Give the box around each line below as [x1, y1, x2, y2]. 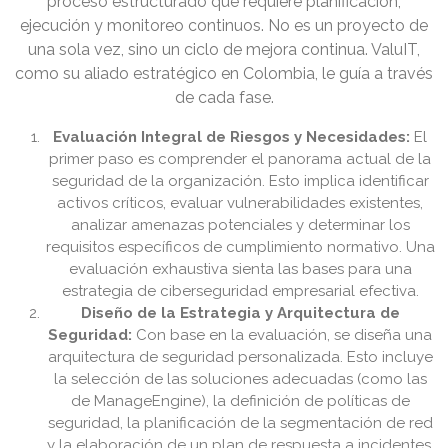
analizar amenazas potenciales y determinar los [70, 216, 410, 235]
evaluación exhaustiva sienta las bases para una [68, 260, 412, 279]
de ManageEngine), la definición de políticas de [70, 392, 410, 411]
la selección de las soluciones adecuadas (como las [53, 370, 427, 389]
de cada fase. [174, 88, 274, 108]
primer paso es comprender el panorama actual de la [49, 150, 431, 169]
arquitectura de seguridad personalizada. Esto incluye [47, 348, 433, 367]
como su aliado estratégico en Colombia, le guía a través [15, 64, 433, 84]
